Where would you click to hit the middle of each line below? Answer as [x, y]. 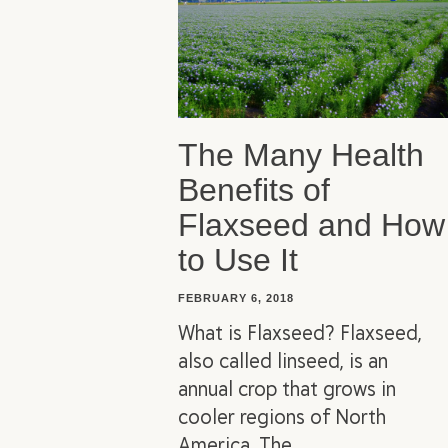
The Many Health [301, 154]
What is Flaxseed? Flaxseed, [300, 331]
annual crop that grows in [287, 387]
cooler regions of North [282, 415]
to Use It [238, 259]
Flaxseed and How [311, 224]
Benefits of [254, 189]
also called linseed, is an [283, 359]
